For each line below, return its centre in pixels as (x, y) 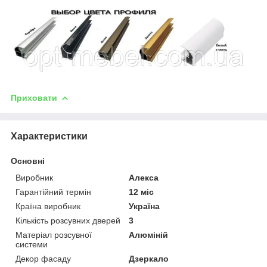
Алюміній (149, 235)
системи (32, 244)
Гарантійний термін (53, 192)
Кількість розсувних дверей (68, 220)
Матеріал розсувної (54, 235)
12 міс (142, 192)
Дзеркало (149, 258)
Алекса (144, 177)
